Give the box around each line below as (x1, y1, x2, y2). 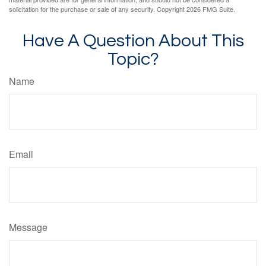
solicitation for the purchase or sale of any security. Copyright (9, 4, 186, 14)
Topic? (107, 49, 159, 68)
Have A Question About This (22, 31, 244, 50)
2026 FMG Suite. (186, 4, 235, 14)
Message (9, 220, 47, 234)
